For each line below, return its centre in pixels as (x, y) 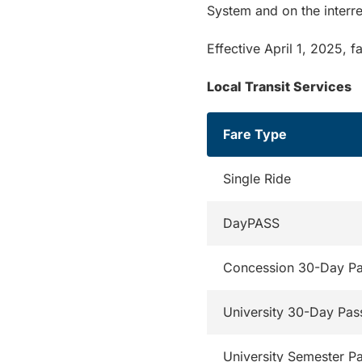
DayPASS (251, 223)
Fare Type (255, 134)
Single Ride (257, 179)
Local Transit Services (279, 86)
